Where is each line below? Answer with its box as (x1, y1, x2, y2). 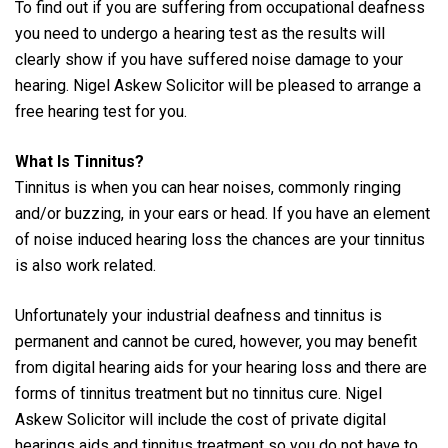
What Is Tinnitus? (15, 151, 144, 171)
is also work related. (15, 255, 156, 275)
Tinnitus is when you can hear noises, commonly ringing (15, 177, 401, 197)
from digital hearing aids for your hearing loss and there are (15, 357, 427, 377)
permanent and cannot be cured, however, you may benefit (15, 331, 417, 351)
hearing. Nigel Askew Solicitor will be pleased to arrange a (15, 75, 421, 95)
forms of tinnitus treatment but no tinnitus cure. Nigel (15, 383, 382, 403)
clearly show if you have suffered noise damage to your (15, 49, 403, 69)
